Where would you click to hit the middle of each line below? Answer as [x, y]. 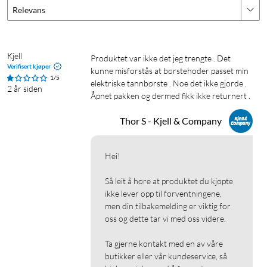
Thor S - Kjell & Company [171, 121]
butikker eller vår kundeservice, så [166, 256]
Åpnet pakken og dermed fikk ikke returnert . [171, 96]
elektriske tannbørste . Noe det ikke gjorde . [169, 83]
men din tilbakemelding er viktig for [168, 206]
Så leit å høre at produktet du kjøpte [169, 181]
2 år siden [25, 89]
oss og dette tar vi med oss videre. [165, 219]
